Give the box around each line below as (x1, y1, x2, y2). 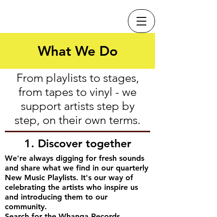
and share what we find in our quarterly (5, 163, 148, 172)
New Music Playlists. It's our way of (5, 173, 133, 182)
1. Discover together (24, 137, 131, 150)
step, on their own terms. (15, 113, 140, 127)
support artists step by (20, 99, 135, 113)
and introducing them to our (5, 192, 108, 201)
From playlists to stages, (16, 71, 139, 85)
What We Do (37, 43, 118, 59)
